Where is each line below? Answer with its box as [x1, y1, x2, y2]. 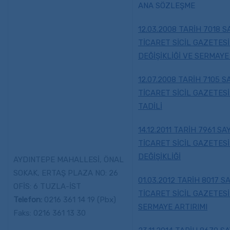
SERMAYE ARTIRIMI [138, 202, 207, 212]
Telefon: [13, 195, 42, 204]
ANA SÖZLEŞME [138, 1, 195, 10]
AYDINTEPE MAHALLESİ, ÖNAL [13, 155, 124, 164]
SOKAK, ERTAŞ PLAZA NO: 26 [13, 168, 118, 178]
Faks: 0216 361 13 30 [13, 208, 88, 218]
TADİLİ [138, 102, 162, 111]
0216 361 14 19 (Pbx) [42, 195, 116, 204]
